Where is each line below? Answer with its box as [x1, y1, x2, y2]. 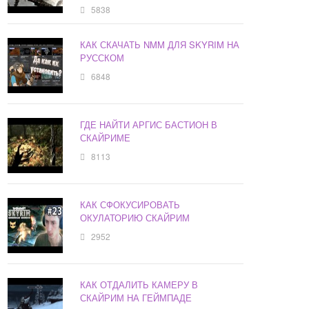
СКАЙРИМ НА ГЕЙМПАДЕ [80, 291, 192, 305]
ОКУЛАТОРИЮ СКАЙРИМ [80, 211, 190, 225]
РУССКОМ [80, 51, 125, 65]
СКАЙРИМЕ [80, 131, 131, 145]
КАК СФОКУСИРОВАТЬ [80, 198, 181, 212]
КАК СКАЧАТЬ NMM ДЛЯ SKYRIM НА [80, 38, 240, 52]
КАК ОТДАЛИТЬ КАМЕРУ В [80, 278, 199, 292]
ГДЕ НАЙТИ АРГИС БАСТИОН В [80, 118, 218, 132]
